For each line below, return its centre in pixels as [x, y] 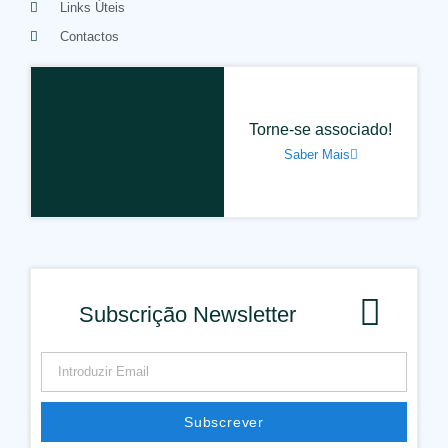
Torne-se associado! [320, 130]
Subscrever [224, 421]
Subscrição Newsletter [187, 315]
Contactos [90, 36]
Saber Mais [316, 155]
